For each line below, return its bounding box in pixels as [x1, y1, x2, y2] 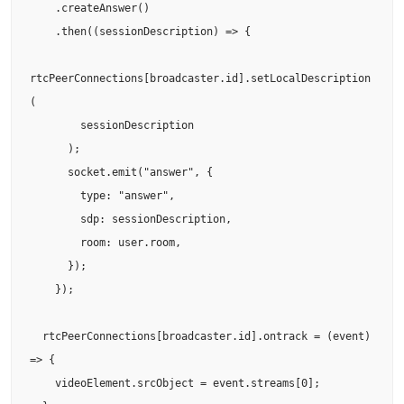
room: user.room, [30, 235, 80, 249]
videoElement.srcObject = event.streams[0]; [30, 376, 55, 390]
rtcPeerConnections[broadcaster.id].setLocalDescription [30, 71, 371, 85]
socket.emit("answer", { [30, 165, 68, 179]
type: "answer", [30, 188, 80, 202]
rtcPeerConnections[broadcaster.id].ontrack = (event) [30, 329, 42, 343]
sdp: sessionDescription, [30, 212, 80, 225]
